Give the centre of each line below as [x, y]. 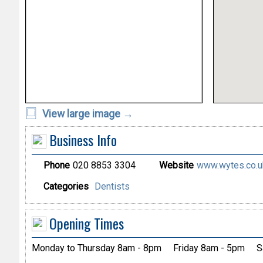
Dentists [112, 186]
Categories [66, 186]
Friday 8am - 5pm [209, 248]
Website [176, 165]
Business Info [83, 139]
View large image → [86, 114]
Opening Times [86, 223]
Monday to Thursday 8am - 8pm [96, 248]
